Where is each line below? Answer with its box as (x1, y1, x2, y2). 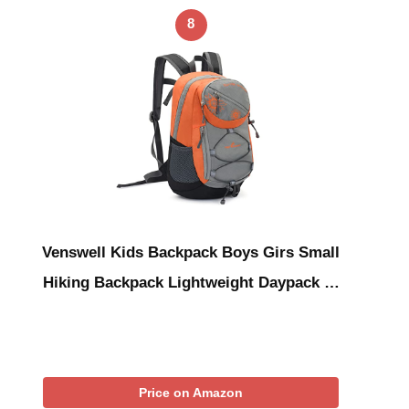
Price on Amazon (139, 385, 243, 401)
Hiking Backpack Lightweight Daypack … (42, 274, 340, 292)
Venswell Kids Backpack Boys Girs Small (42, 244, 340, 262)
